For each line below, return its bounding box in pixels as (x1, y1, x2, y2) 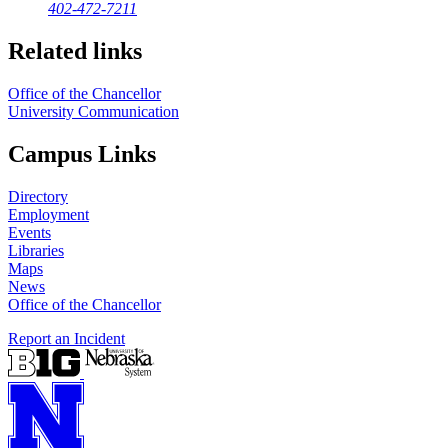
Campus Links (8, 141, 156, 168)
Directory (8, 187, 68, 205)
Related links (8, 38, 142, 65)
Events (8, 223, 51, 241)
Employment (8, 205, 89, 223)
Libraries (8, 241, 64, 259)
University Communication (8, 103, 179, 121)
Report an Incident (8, 329, 125, 347)
